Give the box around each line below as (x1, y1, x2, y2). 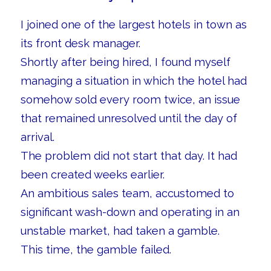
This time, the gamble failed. (20, 243, 171, 256)
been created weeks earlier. (20, 168, 165, 181)
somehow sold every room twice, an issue (20, 93, 240, 106)
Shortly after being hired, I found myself (20, 55, 230, 68)
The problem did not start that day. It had (20, 149, 237, 162)
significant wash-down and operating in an (20, 205, 240, 218)
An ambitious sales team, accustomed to (20, 186, 234, 200)
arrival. (20, 130, 54, 143)
